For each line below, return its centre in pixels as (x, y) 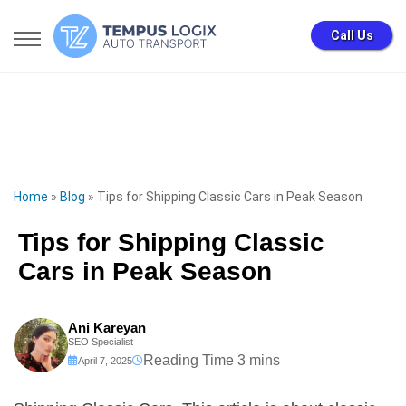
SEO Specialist (101, 341)
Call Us (352, 35)
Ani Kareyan (107, 327)
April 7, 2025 (105, 360)
